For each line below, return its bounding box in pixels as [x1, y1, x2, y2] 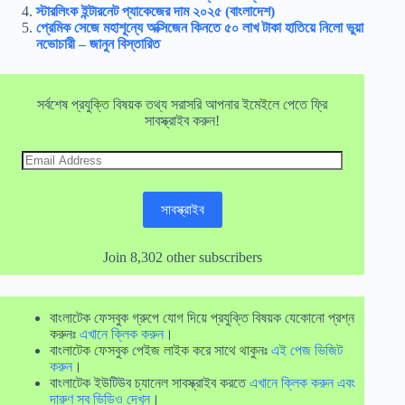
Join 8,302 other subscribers [102, 249, 262, 265]
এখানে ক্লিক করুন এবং [250, 374, 355, 391]
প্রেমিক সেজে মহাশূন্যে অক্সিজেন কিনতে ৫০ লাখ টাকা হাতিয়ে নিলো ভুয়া [36, 20, 363, 36]
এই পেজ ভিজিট [271, 342, 343, 358]
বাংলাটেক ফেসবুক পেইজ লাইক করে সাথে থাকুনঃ [50, 342, 271, 358]
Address [21, 165, 68, 180]
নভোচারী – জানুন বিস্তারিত [36, 36, 160, 52]
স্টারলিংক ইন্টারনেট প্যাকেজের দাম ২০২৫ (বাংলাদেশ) [36, 4, 275, 20]
